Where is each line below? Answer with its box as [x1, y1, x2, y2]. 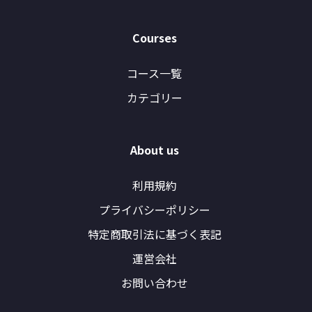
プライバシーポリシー [98, 201, 210, 218]
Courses [132, 29, 177, 46]
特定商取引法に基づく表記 [87, 226, 221, 242]
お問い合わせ [120, 274, 188, 291]
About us [130, 141, 179, 158]
